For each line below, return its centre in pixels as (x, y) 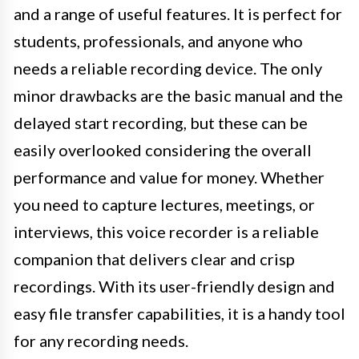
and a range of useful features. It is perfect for (178, 14)
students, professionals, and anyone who (158, 41)
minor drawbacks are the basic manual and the (178, 95)
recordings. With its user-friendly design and (174, 286)
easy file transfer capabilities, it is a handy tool (179, 313)
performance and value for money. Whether (169, 177)
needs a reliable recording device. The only (168, 68)
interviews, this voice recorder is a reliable (166, 232)
